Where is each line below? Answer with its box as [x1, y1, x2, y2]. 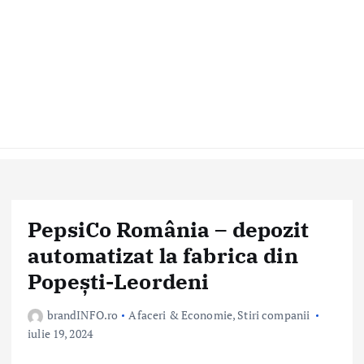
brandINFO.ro [46, 307, 119, 323]
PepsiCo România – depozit [28, 215, 310, 243]
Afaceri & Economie [128, 307, 232, 323]
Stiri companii [237, 307, 310, 323]
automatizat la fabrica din [28, 241, 298, 269]
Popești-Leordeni [28, 267, 210, 295]
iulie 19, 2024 [28, 326, 93, 342]
